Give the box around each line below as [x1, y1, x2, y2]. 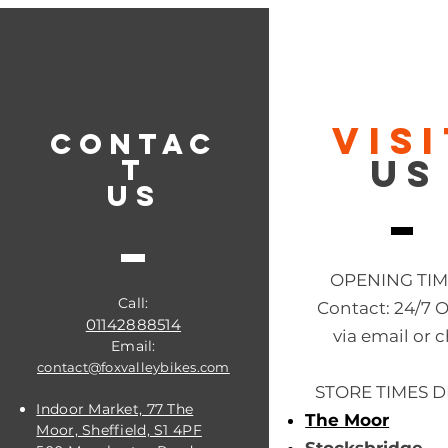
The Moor [305, 409, 390, 430]
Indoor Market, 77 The [36, 399, 194, 418]
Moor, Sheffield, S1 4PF [36, 420, 202, 439]
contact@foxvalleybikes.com [37, 358, 230, 375]
